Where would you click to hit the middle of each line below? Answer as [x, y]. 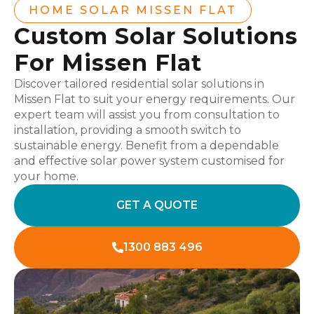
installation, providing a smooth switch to [128, 130]
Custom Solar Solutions [156, 36]
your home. [46, 176]
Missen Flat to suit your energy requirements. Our [155, 99]
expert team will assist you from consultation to [147, 115]
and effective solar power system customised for [149, 161]
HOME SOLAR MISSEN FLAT [133, 10]
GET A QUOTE [157, 205]
